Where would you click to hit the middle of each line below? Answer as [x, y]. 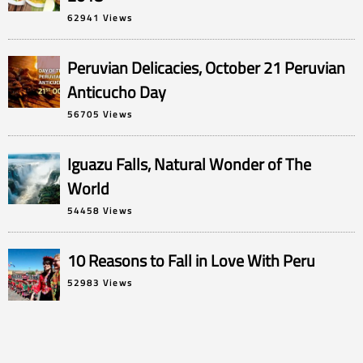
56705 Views [100, 113]
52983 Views [100, 282]
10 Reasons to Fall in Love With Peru [191, 260]
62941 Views [100, 17]
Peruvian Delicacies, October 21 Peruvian [206, 67]
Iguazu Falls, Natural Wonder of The [189, 164]
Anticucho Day [116, 92]
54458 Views [100, 210]
